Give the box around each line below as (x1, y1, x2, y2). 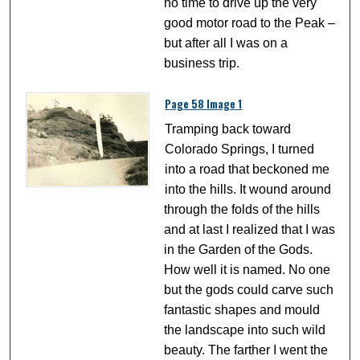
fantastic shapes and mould (164, 303, 321, 317)
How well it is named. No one (164, 263, 331, 277)
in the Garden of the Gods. (164, 243, 313, 257)
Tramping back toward (165, 122, 292, 137)
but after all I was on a (164, 35, 288, 50)
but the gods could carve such (164, 283, 334, 297)
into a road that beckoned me (165, 162, 330, 177)
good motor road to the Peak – (164, 15, 336, 30)
